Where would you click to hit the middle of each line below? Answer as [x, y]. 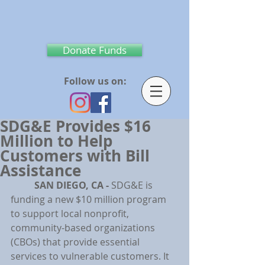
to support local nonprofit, [71, 214]
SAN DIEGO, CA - [72, 185]
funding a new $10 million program [90, 199]
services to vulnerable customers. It [91, 256]
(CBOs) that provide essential [76, 242]
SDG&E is [132, 185]
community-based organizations [84, 228]
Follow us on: [95, 81]
